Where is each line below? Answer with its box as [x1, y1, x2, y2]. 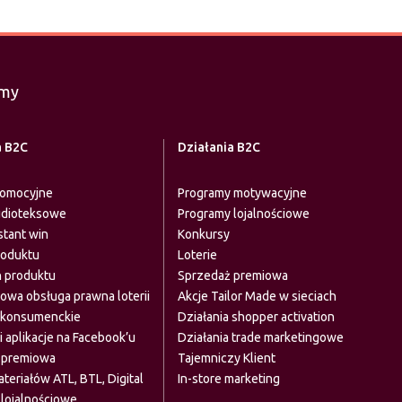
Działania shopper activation [177, 310, 335, 324]
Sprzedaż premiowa [177, 268, 288, 283]
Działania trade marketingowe [177, 330, 344, 345]
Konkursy [177, 227, 230, 241]
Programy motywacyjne [177, 186, 307, 200]
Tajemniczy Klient [177, 351, 275, 365]
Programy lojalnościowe [177, 206, 310, 221]
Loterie [177, 248, 217, 262]
